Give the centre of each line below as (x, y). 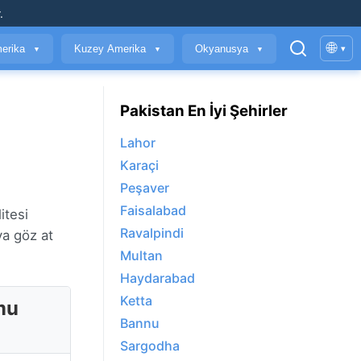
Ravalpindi (152, 233)
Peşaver (145, 188)
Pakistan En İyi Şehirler (204, 110)
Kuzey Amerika (112, 48)
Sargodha (150, 346)
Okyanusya (223, 48)
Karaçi (139, 166)
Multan (141, 256)
